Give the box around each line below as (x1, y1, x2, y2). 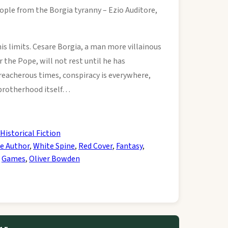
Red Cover (78, 140, 112, 152)
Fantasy (116, 140, 142, 152)
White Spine (33, 140, 75, 152)
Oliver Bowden (29, 153, 80, 165)
